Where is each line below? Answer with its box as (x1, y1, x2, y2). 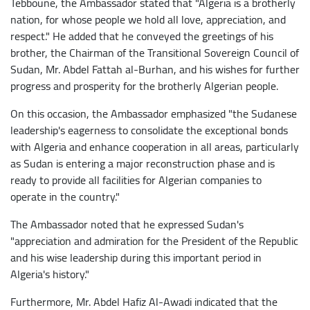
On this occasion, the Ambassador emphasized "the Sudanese (10, 102, 297, 124)
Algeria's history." (10, 263, 89, 284)
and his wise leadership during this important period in (10, 246, 262, 268)
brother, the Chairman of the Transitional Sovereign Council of (10, 42, 299, 63)
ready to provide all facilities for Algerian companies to (10, 169, 262, 190)
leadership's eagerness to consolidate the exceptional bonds (10, 119, 288, 140)
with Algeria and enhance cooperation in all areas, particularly (10, 136, 299, 157)
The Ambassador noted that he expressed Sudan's (10, 213, 244, 235)
